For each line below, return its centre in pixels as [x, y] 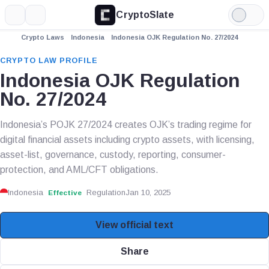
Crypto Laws [43, 37]
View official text [134, 225]
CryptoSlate [145, 14]
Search [50, 19]
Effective [65, 192]
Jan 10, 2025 [148, 192]
